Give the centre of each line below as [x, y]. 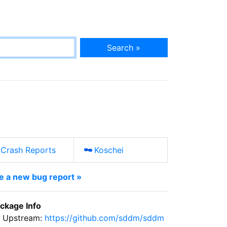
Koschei [109, 150]
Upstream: [24, 218]
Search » [124, 47]
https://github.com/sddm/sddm [104, 218]
